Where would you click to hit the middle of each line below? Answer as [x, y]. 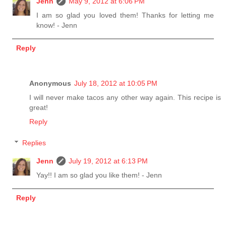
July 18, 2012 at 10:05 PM [116, 83]
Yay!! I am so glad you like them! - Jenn [99, 175]
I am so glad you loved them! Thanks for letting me [125, 15]
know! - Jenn [57, 25]
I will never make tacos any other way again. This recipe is [125, 98]
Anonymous [50, 83]
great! [39, 108]
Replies [34, 143]
